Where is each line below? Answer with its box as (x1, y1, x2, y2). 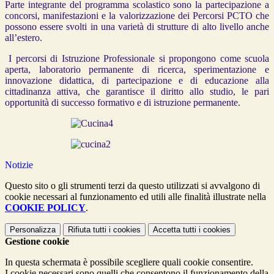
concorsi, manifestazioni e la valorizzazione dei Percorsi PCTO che (5, 10, 269, 21)
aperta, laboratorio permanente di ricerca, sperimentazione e (5, 64, 269, 75)
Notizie (5, 160, 33, 171)
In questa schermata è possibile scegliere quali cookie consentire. (5, 257, 253, 268)
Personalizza (10, 225, 56, 235)
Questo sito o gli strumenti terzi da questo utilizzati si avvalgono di (5, 180, 260, 191)
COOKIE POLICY (5, 202, 86, 213)
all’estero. (5, 32, 42, 43)
